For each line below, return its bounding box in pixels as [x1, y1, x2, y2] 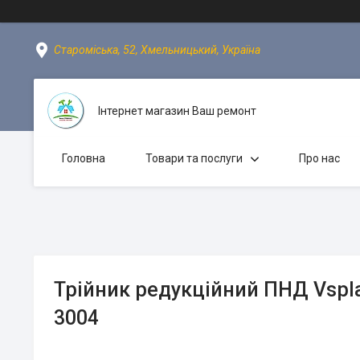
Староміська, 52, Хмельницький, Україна [54, 43, 260, 56]
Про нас [299, 152, 340, 165]
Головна [62, 152, 105, 165]
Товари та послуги [145, 152, 243, 165]
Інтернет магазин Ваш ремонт [98, 104, 256, 117]
